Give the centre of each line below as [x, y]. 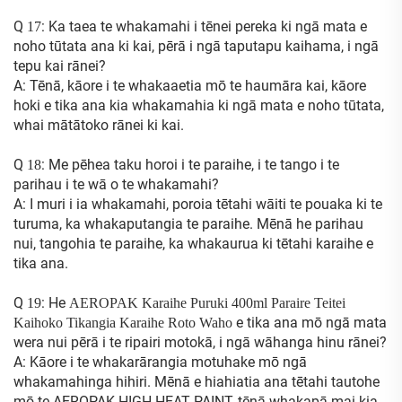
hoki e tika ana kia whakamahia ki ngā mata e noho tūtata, [199, 105]
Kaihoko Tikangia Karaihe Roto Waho [125, 322]
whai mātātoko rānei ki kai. [99, 125]
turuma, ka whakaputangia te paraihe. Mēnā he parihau [188, 223]
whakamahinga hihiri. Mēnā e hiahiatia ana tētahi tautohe [197, 381]
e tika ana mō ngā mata [311, 322]
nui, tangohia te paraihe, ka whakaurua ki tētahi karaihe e [193, 243]
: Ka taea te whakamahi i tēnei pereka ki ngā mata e [204, 26]
